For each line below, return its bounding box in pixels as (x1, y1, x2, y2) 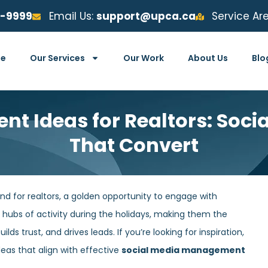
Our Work (123, 52, 164, 64)
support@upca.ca (96, 9, 196, 23)
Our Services (30, 52, 85, 64)
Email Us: (48, 9, 96, 23)
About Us (188, 52, 228, 64)
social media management (121, 244, 245, 257)
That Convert (69, 132, 199, 159)
